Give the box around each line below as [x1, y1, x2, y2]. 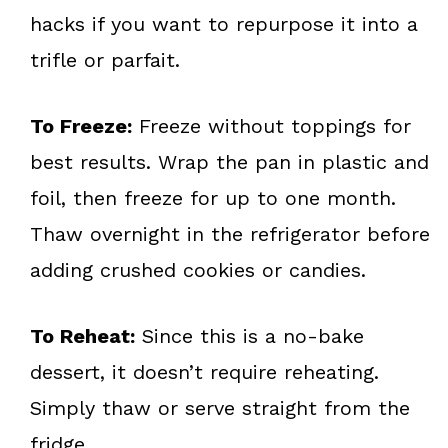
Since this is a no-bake [135, 323, 364, 348]
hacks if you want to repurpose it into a [30, 11, 418, 36]
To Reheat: [30, 323, 135, 348]
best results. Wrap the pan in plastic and [30, 149, 429, 174]
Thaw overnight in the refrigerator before [30, 221, 430, 246]
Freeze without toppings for [132, 113, 411, 138]
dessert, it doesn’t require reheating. [30, 359, 379, 384]
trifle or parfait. [30, 47, 180, 72]
